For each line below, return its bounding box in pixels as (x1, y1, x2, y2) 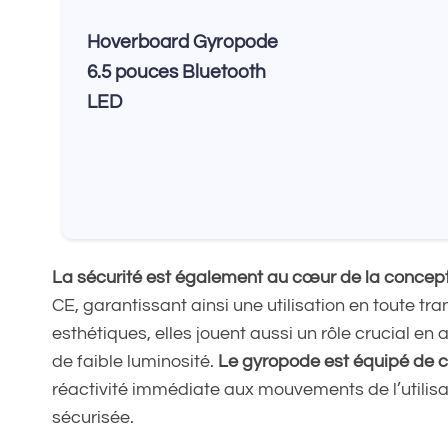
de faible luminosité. (52, 351, 218, 371)
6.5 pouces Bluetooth (87, 61, 266, 82)
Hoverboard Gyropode (87, 31, 278, 52)
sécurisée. (52, 407, 134, 427)
